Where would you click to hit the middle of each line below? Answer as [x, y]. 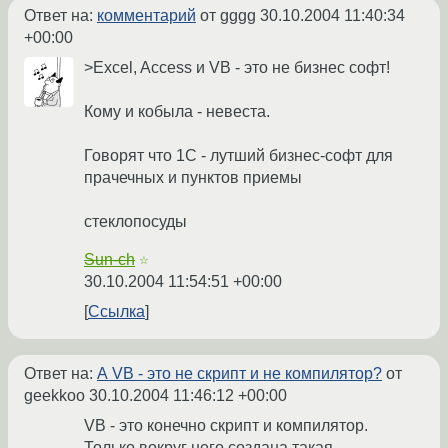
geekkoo [56, 395]
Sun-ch [109, 259]
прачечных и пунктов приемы [193, 177]
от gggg [228, 15]
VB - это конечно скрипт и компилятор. [226, 425]
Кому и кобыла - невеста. [177, 111]
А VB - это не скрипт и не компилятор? [239, 373]
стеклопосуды [135, 221]
